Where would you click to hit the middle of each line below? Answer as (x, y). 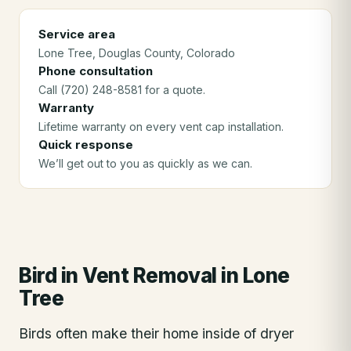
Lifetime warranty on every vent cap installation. (161, 127)
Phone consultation (96, 71)
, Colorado (208, 53)
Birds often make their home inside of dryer (156, 333)
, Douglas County (136, 53)
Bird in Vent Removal (118, 275)
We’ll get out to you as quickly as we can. (145, 163)
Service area (77, 34)
